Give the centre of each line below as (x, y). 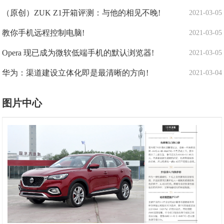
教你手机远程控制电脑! (43, 33)
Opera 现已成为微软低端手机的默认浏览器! (78, 53)
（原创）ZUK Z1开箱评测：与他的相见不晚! (81, 13)
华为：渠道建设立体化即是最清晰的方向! (75, 73)
